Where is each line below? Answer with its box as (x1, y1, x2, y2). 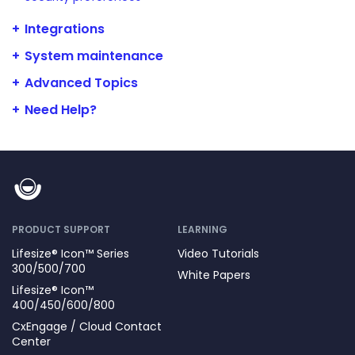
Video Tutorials (177, 245, 259, 261)
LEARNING (177, 222, 227, 236)
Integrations (25, 19, 105, 38)
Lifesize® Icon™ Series (12, 245, 129, 261)
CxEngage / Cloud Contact (12, 318, 162, 334)
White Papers (177, 266, 250, 283)
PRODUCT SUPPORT (12, 222, 110, 236)
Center (12, 333, 51, 349)
